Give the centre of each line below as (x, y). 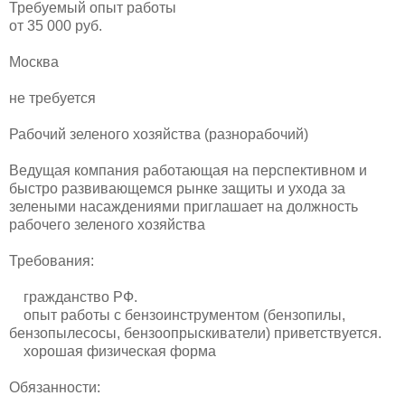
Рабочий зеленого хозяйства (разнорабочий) (159, 134)
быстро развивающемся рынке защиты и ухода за (177, 188)
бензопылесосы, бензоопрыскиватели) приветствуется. (195, 333)
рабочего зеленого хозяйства (107, 224)
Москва (34, 61)
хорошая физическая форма (113, 351)
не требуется (52, 98)
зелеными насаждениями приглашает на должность (184, 206)
